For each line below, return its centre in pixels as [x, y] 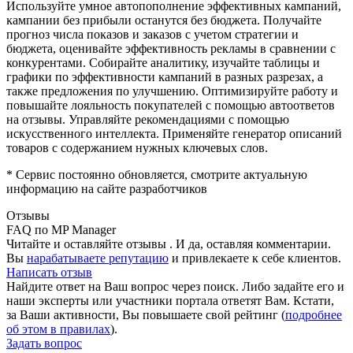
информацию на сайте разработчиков [107, 188]
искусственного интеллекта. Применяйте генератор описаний [174, 133]
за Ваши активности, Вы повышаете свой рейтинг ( [146, 314]
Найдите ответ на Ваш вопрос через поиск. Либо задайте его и [175, 286]
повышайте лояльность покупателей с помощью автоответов [171, 105]
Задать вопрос [44, 343]
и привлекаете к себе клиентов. [255, 258]
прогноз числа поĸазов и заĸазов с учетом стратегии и [152, 34]
